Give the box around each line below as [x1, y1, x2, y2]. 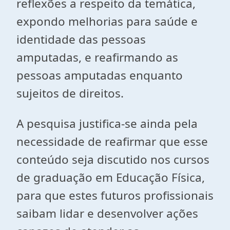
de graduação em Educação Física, [16, 169, 205, 185]
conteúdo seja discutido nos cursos [16, 151, 209, 167]
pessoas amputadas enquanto [16, 67, 183, 83]
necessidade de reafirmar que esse [16, 133, 208, 149]
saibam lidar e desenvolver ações [16, 205, 198, 221]
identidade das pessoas [16, 31, 146, 47]
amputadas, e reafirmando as [16, 49, 178, 65]
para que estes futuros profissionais [16, 187, 214, 203]
